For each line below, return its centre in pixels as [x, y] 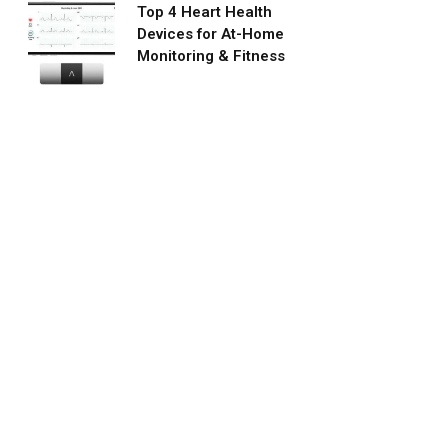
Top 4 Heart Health [204, 11]
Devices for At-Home [210, 33]
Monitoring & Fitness [211, 55]
